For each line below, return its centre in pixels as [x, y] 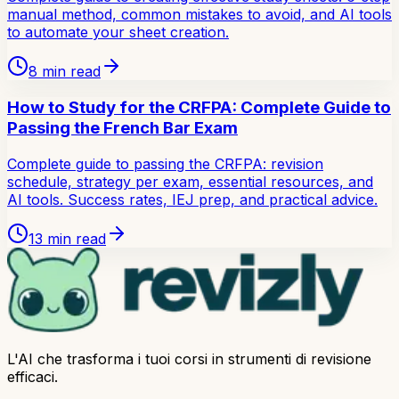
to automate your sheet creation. [118, 33]
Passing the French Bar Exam [122, 128]
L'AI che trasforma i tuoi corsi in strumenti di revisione [189, 358]
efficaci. [33, 376]
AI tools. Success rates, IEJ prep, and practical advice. [192, 199]
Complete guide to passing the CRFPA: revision [165, 163]
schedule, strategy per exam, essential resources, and [190, 181]
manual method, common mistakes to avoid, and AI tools [199, 15]
